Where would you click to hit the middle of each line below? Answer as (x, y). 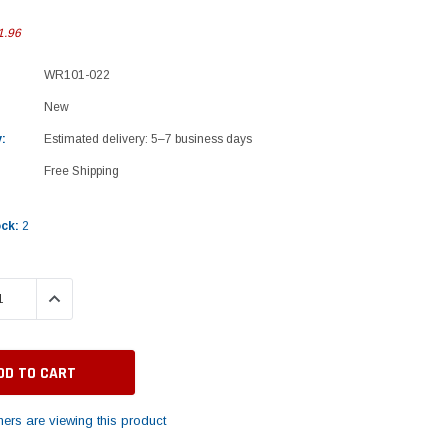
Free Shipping (81, 170)
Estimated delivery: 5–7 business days (147, 138)
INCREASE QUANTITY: (106, 298)
